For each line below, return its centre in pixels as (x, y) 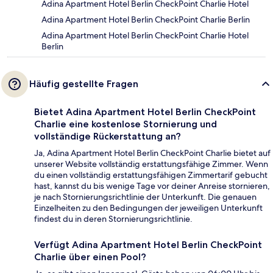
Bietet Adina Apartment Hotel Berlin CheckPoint (145, 112)
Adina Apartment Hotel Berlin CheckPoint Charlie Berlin (146, 19)
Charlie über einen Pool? (90, 257)
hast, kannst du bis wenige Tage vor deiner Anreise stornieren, (152, 186)
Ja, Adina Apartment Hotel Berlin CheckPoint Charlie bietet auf (152, 153)
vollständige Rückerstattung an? (108, 136)
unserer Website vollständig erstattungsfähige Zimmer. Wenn (151, 164)
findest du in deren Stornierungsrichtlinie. (113, 218)
